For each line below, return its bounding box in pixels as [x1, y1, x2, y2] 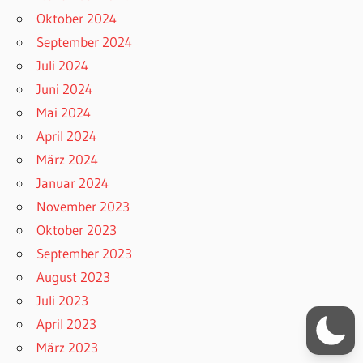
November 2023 [36, 197, 130, 215]
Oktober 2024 [36, 9, 117, 27]
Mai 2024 [36, 103, 92, 121]
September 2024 [36, 32, 133, 50]
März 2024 [36, 150, 99, 168]
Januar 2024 [36, 173, 109, 191]
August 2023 [36, 267, 111, 285]
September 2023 [36, 244, 133, 262]
